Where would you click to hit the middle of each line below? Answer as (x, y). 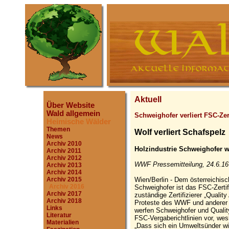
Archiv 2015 (64, 179)
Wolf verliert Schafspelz (180, 132)
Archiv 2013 (64, 165)
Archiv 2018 (64, 201)
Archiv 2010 (64, 144)
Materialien (63, 222)
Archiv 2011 (64, 151)
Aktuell (148, 99)
